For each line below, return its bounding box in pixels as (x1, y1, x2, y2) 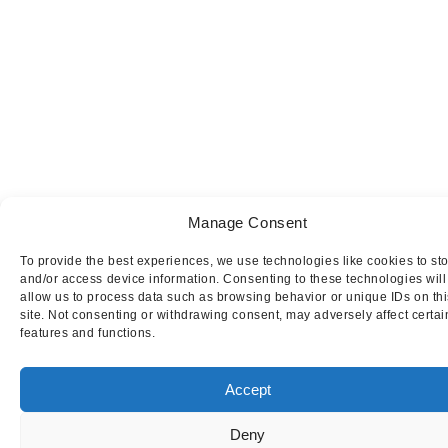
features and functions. (20, 326, 156, 340)
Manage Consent (187, 213, 308, 231)
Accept (224, 380, 271, 398)
